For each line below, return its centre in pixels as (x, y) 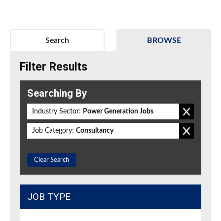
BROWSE (164, 41)
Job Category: (53, 131)
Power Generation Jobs (118, 112)
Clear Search (52, 160)
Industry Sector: (56, 112)
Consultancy (95, 131)
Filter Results (54, 67)
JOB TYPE (49, 197)
